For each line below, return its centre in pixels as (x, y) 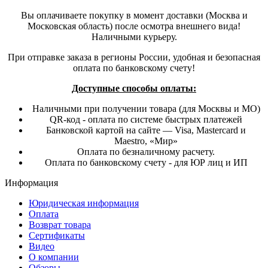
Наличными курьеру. (134, 37)
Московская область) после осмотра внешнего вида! (134, 26)
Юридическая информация (84, 203)
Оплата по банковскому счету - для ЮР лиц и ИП (146, 163)
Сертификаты (57, 236)
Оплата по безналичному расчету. (146, 152)
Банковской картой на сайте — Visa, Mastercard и (146, 130)
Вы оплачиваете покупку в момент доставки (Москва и (134, 16)
